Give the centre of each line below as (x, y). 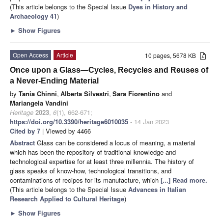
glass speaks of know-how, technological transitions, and (91, 170)
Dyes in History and (158, 6)
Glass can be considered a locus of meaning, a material (116, 142)
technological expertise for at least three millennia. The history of (102, 161)
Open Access (30, 55)
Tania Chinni (38, 93)
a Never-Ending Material (54, 81)
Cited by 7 (25, 131)
